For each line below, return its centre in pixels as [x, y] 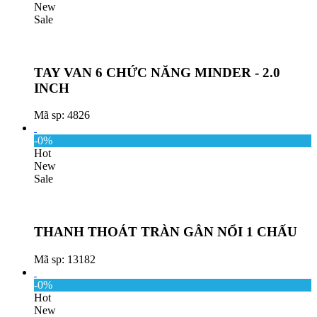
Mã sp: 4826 [62, 115]
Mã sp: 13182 [65, 259]
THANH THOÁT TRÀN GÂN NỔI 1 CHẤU [166, 232]
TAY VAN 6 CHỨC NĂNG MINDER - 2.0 [157, 72]
